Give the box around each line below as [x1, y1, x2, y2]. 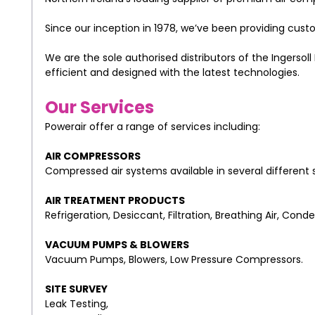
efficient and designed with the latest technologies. [44, 65, 300, 79]
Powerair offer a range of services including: [44, 119, 260, 134]
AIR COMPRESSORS [44, 148, 141, 163]
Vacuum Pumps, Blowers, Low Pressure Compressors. [44, 252, 303, 266]
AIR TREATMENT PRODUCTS [44, 193, 185, 207]
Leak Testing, [44, 296, 108, 311]
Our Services [44, 95, 154, 119]
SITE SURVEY [44, 281, 108, 296]
